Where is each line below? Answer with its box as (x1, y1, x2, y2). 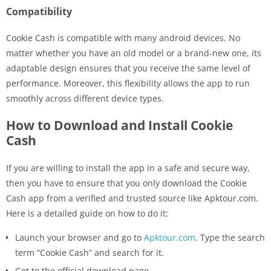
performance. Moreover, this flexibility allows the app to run (6, 77, 250, 90)
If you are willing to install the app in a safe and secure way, (6, 162, 250, 174)
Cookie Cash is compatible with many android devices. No (6, 32, 240, 44)
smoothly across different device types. (6, 93, 164, 105)
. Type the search (195, 232, 265, 244)
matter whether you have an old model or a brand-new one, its (6, 47, 261, 59)
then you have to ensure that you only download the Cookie (6, 177, 247, 189)
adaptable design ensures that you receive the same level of (6, 62, 250, 74)
